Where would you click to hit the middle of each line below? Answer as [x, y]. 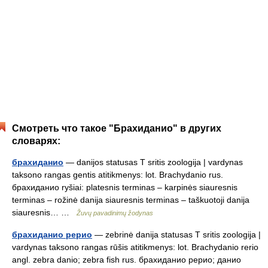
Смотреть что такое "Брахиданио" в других [117, 129]
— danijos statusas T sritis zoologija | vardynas [153, 162]
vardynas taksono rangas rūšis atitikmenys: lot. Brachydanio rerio [135, 247]
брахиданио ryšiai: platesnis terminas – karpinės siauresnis [125, 188]
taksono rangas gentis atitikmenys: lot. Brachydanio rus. [118, 175]
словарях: [36, 141]
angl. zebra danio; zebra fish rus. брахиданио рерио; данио [127, 260]
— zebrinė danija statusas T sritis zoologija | [176, 235]
